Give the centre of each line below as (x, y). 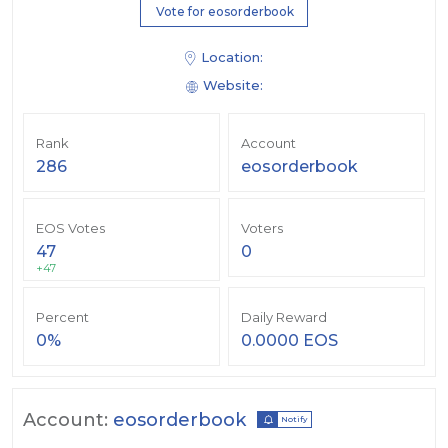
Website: (232, 85)
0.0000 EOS (289, 341)
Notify (294, 419)
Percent (62, 317)
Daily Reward (284, 317)
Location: (232, 57)
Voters (262, 228)
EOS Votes (70, 228)
